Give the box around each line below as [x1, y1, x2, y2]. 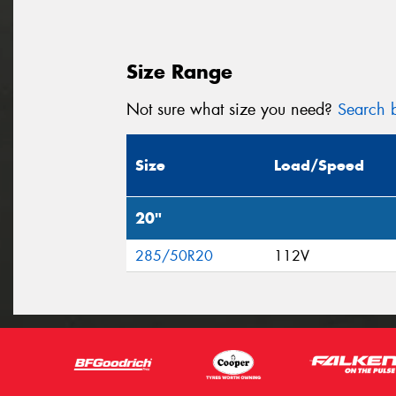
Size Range [126, 58, 232, 84]
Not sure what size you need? [126, 98, 338, 120]
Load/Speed [274, 156, 364, 176]
